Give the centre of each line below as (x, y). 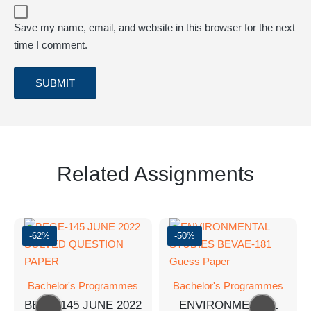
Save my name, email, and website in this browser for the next (154, 27)
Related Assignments (155, 174)
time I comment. (51, 44)
